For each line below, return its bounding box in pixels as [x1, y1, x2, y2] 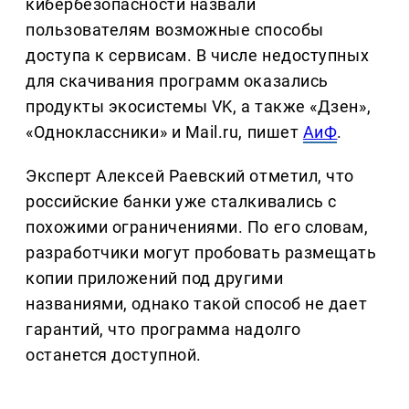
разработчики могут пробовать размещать [26, 243, 377, 263]
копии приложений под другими [26, 268, 284, 288]
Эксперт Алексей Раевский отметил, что [26, 166, 354, 186]
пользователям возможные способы [26, 20, 324, 40]
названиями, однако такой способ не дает [26, 294, 368, 314]
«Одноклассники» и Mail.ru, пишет [26, 122, 303, 142]
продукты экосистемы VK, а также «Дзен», [26, 97, 372, 117]
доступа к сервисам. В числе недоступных [26, 46, 370, 66]
